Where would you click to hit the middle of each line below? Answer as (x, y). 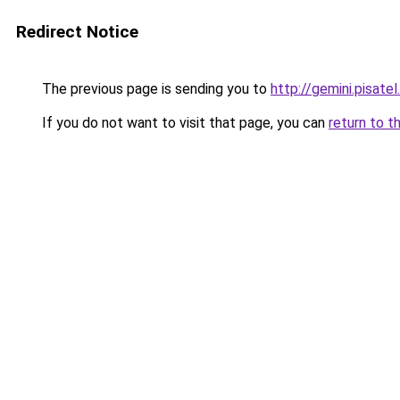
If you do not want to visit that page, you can (183, 123)
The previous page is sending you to (154, 89)
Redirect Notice (77, 32)
